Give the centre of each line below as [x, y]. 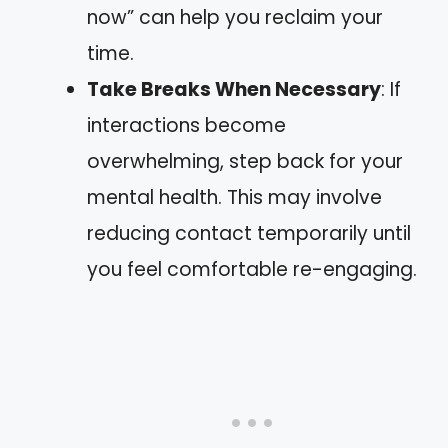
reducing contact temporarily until [249, 233]
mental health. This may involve [234, 197]
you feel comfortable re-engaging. [252, 269]
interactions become [186, 125]
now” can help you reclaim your [235, 17]
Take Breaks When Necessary [234, 89]
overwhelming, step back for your [245, 161]
